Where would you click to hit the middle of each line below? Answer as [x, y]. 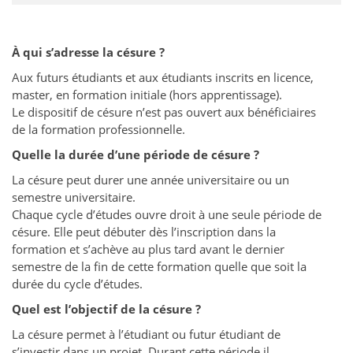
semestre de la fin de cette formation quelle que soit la [159, 267]
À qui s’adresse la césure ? [88, 52]
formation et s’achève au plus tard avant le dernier [148, 249]
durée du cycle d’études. [77, 284]
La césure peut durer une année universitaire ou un [150, 180]
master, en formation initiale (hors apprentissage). [147, 95]
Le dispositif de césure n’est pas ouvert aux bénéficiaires [164, 112]
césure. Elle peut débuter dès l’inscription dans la [144, 232]
